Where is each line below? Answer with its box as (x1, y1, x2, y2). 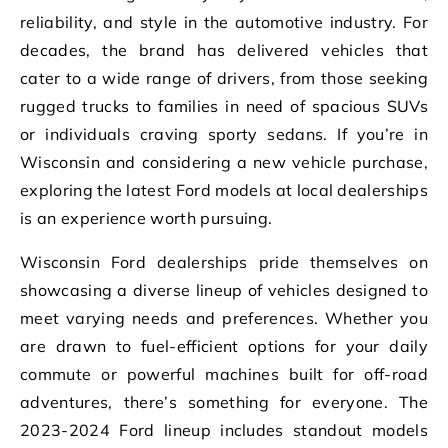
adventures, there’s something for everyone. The (20, 391, 428, 412)
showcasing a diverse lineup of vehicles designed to (20, 279, 428, 300)
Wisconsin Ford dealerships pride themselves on (20, 251, 428, 272)
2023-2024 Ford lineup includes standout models (20, 419, 428, 440)
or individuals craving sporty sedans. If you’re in (20, 123, 428, 144)
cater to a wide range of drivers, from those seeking (20, 67, 428, 88)
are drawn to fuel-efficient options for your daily (20, 335, 428, 356)
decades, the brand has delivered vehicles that (20, 39, 428, 60)
